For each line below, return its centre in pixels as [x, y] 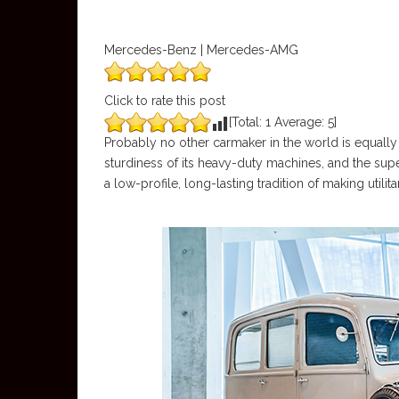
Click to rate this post [165, 101]
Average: [299, 122]
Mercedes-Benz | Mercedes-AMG [201, 50]
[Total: [247, 122]
